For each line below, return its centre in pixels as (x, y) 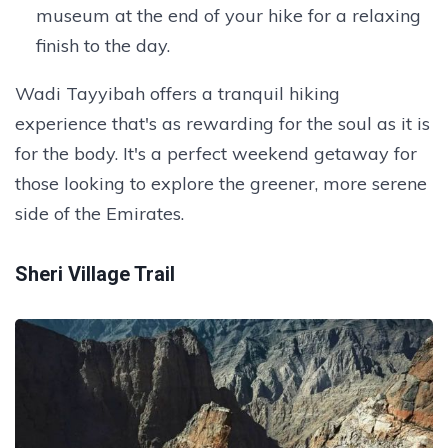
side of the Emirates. (99, 213)
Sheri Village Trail (95, 273)
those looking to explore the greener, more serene (221, 183)
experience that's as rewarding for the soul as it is (222, 123)
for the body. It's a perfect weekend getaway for (216, 153)
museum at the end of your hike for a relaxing (228, 15)
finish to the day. (102, 45)
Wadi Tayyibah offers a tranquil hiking (177, 93)
